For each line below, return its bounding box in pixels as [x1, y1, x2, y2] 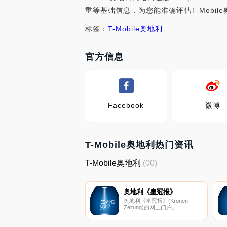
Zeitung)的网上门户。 [123, 204, 177, 210]
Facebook [108, 101, 144, 109]
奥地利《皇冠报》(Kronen [123, 197, 188, 204]
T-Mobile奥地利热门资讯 [85, 140, 194, 150]
